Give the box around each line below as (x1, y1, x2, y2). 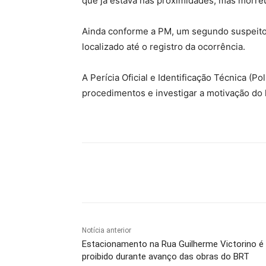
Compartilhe (110, 168, 151, 178)
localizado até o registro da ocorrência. (82, 40, 245, 52)
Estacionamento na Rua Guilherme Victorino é (82, 238, 264, 249)
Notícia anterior (82, 226, 131, 235)
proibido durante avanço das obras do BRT (82, 251, 249, 262)
